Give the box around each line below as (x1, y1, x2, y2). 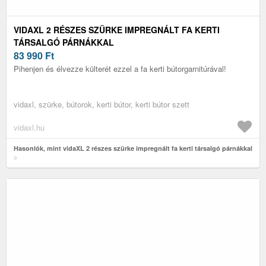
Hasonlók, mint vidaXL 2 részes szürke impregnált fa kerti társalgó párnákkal (14, 143, 252, 153)
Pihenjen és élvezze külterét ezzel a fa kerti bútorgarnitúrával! (14, 62, 226, 74)
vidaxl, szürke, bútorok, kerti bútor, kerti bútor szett (14, 98, 189, 110)
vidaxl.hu (14, 121, 45, 133)
